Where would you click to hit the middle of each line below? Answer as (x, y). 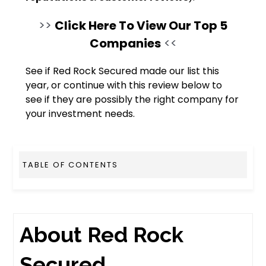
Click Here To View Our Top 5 (141, 26)
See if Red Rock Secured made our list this (123, 71)
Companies (125, 44)
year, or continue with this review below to (124, 85)
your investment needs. (80, 114)
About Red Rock (102, 235)
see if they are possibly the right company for (132, 100)
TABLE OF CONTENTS (71, 165)
